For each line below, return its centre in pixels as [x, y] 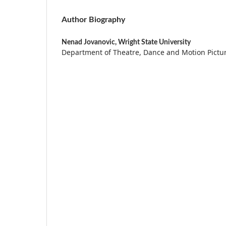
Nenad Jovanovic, [90, 42]
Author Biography [93, 19]
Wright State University [154, 42]
